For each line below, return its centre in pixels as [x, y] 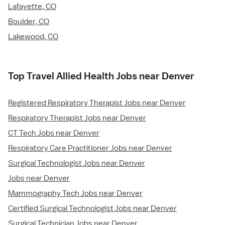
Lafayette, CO [32, 7]
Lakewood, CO [33, 37]
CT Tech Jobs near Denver [54, 133]
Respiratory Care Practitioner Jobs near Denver [90, 148]
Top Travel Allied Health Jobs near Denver [101, 76]
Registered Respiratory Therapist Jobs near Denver [97, 103]
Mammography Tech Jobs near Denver [75, 194]
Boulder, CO [29, 22]
